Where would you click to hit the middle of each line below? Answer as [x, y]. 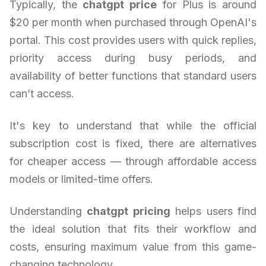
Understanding [48, 211]
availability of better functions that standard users [133, 76]
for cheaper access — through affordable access [133, 161]
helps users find [213, 211]
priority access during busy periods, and [133, 58]
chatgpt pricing [129, 211]
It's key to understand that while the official [133, 126]
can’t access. [42, 94]
